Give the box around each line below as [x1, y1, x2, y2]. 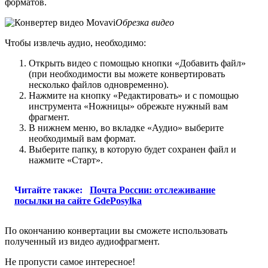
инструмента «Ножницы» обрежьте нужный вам [29, 100, 228, 111]
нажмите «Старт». [29, 154, 103, 165]
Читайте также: [14, 184, 85, 195]
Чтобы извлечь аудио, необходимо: [5, 37, 146, 48]
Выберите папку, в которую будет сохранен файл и [29, 144, 236, 154]
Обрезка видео [115, 17, 174, 28]
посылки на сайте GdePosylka [14, 195, 142, 206]
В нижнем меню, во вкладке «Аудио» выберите [29, 122, 224, 133]
